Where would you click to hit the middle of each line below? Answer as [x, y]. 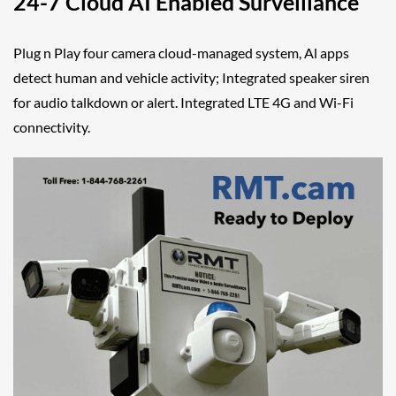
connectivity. [52, 127]
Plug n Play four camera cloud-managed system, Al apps [181, 53]
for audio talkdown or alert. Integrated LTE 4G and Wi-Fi [183, 102]
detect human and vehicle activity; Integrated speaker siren [191, 77]
